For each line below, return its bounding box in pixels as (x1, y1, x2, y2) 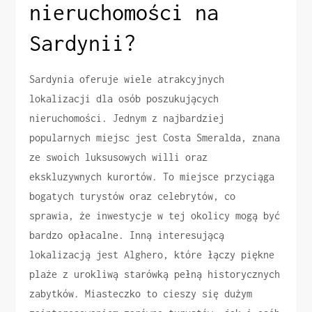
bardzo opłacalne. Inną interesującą (29, 229, 225, 242)
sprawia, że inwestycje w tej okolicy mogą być (29, 210, 281, 222)
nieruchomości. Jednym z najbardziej (29, 112, 225, 125)
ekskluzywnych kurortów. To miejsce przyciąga (29, 171, 275, 183)
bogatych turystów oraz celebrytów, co (29, 190, 236, 203)
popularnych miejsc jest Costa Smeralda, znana (29, 132, 281, 144)
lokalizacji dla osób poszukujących (29, 93, 219, 105)
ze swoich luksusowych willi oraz (29, 151, 208, 164)
